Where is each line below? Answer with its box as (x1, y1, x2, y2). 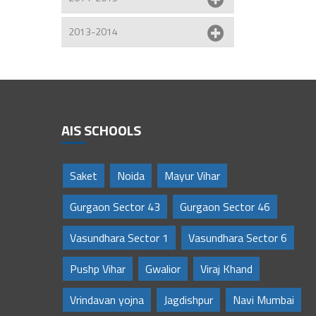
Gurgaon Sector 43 (70, 197, 160, 215)
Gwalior (145, 260, 181, 277)
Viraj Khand (200, 260, 253, 277)
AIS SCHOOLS (61, 119, 141, 141)
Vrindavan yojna (70, 291, 144, 308)
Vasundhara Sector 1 (70, 229, 169, 246)
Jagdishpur (164, 291, 213, 308)
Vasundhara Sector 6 (188, 229, 287, 246)
